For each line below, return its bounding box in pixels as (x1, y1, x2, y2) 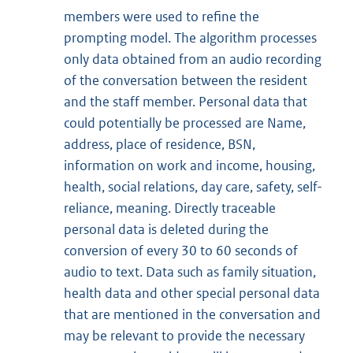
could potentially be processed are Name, (64, 113, 306, 132)
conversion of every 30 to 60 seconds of (64, 241, 298, 259)
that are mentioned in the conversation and (64, 305, 321, 323)
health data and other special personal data (64, 284, 320, 302)
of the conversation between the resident (64, 71, 307, 89)
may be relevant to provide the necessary (64, 326, 305, 344)
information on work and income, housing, (64, 156, 315, 174)
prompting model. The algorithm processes (64, 28, 317, 46)
